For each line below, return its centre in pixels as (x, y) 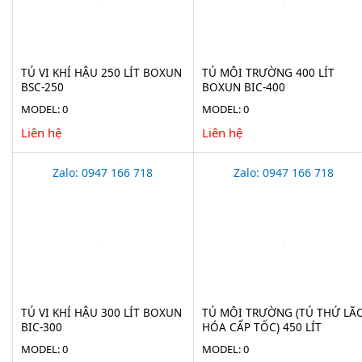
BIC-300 (42, 327)
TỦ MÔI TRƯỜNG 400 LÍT (268, 72)
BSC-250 (42, 87)
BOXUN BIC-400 (243, 87)
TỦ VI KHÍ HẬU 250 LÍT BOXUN (101, 72)
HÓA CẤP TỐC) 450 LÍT (261, 327)
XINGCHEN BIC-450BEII (263, 341)
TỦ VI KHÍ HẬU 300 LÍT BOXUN (101, 312)
